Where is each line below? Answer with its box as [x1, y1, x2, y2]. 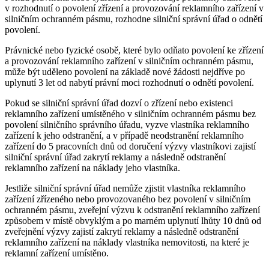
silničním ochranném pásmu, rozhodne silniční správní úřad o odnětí [5, 14, 262, 25]
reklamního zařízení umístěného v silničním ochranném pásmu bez [5, 109, 256, 119]
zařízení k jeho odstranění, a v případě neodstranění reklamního [5, 130, 244, 141]
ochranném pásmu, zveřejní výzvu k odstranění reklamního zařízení [5, 205, 260, 216]
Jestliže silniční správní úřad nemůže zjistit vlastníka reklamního [5, 183, 246, 194]
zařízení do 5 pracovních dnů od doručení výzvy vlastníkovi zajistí [5, 141, 256, 152]
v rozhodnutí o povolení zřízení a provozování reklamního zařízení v [5, 3, 264, 14]
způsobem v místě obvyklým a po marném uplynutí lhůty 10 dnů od [5, 216, 261, 226]
